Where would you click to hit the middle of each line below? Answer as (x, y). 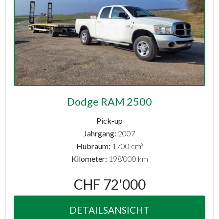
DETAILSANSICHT (109, 210)
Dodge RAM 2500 (109, 101)
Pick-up (109, 121)
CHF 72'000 (109, 185)
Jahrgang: (100, 133)
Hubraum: (93, 146)
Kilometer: (89, 159)
